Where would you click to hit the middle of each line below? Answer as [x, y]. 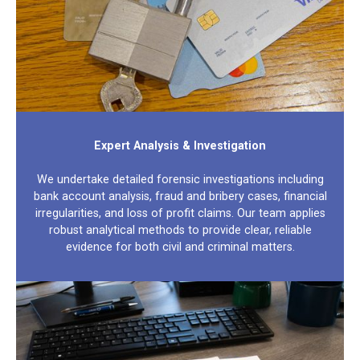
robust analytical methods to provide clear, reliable [180, 230]
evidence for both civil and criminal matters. [180, 247]
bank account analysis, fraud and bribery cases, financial [180, 196]
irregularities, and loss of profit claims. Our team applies [180, 213]
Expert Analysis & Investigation [180, 145]
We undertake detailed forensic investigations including [180, 179]
